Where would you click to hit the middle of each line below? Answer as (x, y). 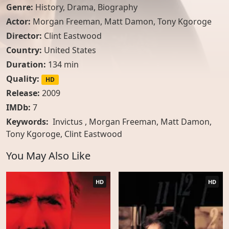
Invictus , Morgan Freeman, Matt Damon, (131, 122)
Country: (25, 50)
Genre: (21, 7)
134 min (62, 64)
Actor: (19, 21)
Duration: (26, 64)
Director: (25, 36)
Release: (23, 93)
